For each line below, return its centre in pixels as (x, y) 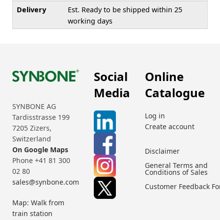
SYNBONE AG (34, 107)
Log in (155, 115)
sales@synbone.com (46, 182)
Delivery (31, 9)
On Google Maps (40, 150)
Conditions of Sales (176, 172)
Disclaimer (162, 151)
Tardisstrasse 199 (41, 117)
